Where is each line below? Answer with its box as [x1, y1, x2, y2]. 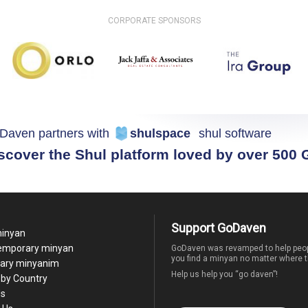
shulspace [130, 126, 191, 140]
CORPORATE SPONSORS [107, 15, 201, 25]
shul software [199, 126, 272, 140]
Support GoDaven [170, 221, 266, 236]
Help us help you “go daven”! [170, 269, 278, 280]
